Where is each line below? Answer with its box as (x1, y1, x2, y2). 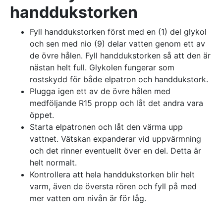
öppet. (30, 110, 54, 120)
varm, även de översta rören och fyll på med (30, 181, 197, 191)
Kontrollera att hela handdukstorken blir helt (30, 169, 195, 179)
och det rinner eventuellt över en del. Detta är (30, 146, 201, 156)
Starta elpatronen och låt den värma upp (30, 122, 183, 132)
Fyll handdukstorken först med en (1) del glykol (30, 27, 207, 37)
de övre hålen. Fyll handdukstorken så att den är (30, 51, 211, 60)
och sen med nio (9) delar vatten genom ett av (30, 39, 205, 49)
